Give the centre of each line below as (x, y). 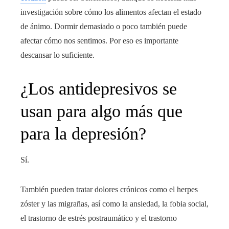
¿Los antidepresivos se (99, 89)
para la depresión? (83, 134)
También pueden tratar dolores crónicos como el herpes (109, 190)
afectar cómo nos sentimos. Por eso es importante (99, 41)
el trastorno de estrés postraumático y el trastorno (99, 218)
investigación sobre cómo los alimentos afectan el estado (111, 12)
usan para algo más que (101, 111)
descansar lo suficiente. (58, 55)
